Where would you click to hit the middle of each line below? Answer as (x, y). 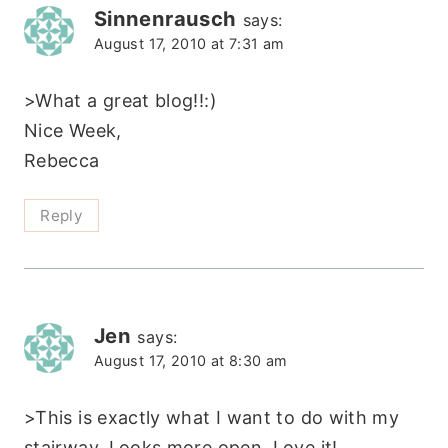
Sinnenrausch (165, 18)
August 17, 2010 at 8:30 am (191, 360)
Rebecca (62, 161)
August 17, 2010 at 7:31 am (189, 43)
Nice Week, (73, 131)
